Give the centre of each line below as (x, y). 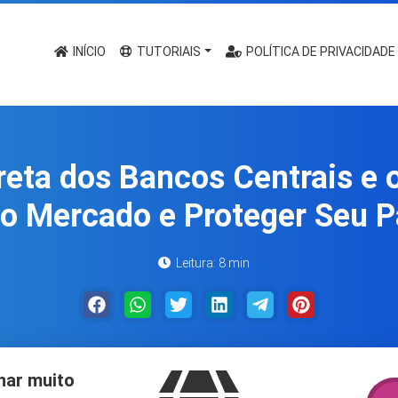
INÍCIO (88, 52)
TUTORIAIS (168, 52)
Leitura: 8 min (211, 263)
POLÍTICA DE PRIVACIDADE (320, 52)
